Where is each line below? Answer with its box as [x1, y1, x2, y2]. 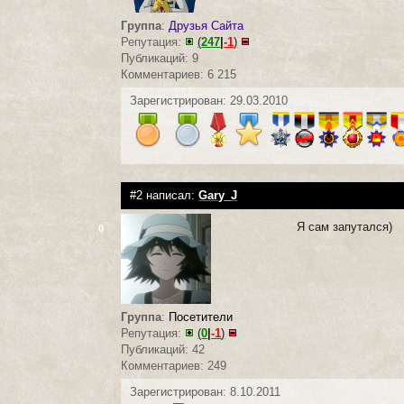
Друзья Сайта [169, 18, 244, 32]
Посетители [169, 309, 234, 324]
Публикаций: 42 [121, 342, 206, 356]
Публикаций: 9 [121, 50, 199, 65]
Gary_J [198, 188, 238, 202]
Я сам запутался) [297, 219, 393, 234]
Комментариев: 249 [121, 358, 227, 372]
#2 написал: [130, 188, 199, 202]
